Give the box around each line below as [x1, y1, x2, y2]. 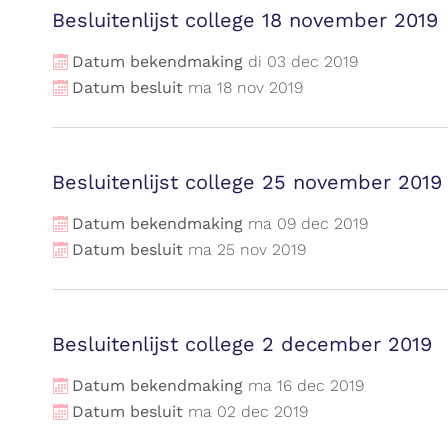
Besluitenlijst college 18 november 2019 [52, 8, 438, 32]
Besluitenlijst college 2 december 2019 [52, 332, 432, 356]
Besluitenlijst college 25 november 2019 [52, 170, 442, 194]
